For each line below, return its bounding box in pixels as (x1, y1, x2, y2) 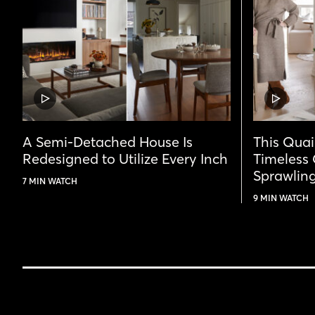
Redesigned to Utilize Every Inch (22, 150, 228, 168)
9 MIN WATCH (253, 193, 309, 204)
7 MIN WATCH (22, 176, 77, 187)
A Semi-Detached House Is (22, 133, 193, 151)
